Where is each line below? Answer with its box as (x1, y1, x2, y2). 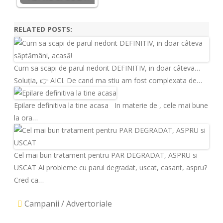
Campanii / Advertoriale (24, 198, 112, 209)
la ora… (14, 112, 38, 122)
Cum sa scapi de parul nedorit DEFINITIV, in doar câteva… (14, 63, 200, 73)
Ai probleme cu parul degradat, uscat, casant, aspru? (36, 162, 207, 172)
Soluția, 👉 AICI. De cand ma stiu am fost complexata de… (14, 75, 202, 85)
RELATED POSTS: (14, 24, 72, 34)
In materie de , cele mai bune (109, 100, 208, 110)
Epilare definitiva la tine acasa (14, 100, 109, 110)
